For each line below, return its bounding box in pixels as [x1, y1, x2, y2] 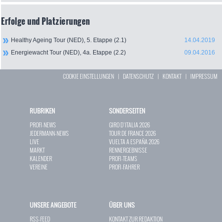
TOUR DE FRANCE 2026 [109, 129, 156, 138]
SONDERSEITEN [109, 106, 145, 116]
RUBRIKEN [30, 106, 55, 116]
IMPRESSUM [190, 72, 218, 81]
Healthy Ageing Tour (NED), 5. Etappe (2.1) [11, 37, 126, 44]
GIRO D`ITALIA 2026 [109, 120, 150, 129]
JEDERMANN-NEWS [30, 129, 69, 138]
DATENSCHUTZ [123, 72, 154, 81]
